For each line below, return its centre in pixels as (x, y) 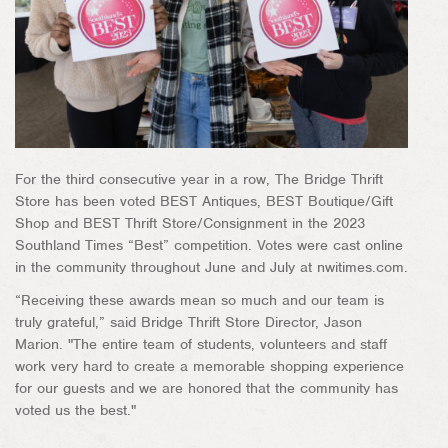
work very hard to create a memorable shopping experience (209, 365)
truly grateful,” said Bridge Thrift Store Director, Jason (188, 321)
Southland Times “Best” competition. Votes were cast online (209, 244)
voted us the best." (75, 409)
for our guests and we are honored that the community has (206, 387)
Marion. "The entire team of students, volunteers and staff (201, 343)
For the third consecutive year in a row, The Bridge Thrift (199, 178)
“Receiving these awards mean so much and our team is (199, 299)
